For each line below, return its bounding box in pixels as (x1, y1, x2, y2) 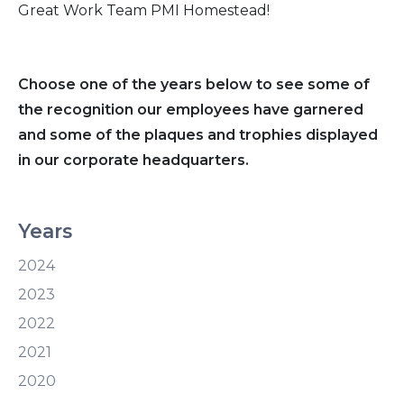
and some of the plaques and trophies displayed (18, 125, 378, 143)
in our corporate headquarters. (18, 151, 249, 169)
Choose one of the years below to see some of (18, 75, 370, 93)
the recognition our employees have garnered (18, 100, 363, 118)
